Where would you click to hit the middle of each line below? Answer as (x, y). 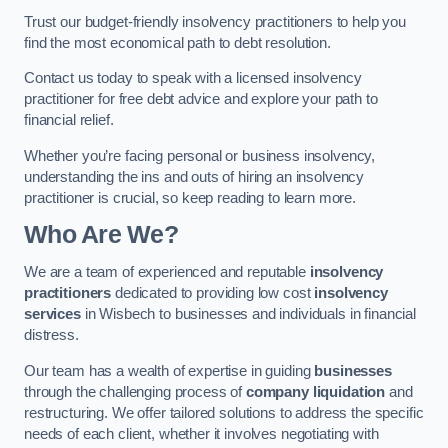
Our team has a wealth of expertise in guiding (169, 370)
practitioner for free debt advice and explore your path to (201, 99)
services (52, 314)
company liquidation (315, 391)
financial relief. (69, 120)
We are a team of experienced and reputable (167, 272)
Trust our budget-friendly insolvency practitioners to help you (215, 21)
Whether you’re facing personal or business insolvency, (200, 155)
